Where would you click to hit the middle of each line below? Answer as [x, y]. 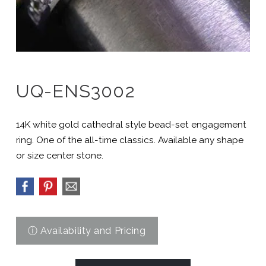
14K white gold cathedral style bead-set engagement [131, 124]
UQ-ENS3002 [75, 91]
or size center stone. [59, 155]
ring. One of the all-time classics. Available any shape [129, 140]
